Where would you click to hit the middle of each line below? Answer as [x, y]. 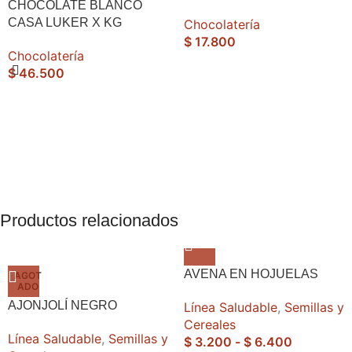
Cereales [210, 325]
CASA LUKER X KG [65, 23]
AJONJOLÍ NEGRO [62, 306]
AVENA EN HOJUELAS [251, 274]
